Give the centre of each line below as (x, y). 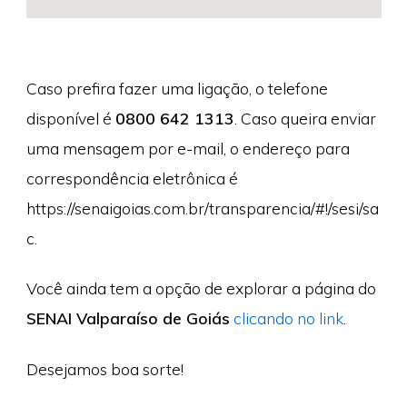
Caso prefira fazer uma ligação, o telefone (177, 88)
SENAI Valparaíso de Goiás (128, 318)
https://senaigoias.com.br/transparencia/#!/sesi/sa (202, 208)
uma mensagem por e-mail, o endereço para (188, 148)
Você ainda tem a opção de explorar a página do (201, 288)
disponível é (70, 118)
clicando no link (288, 318)
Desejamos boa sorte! (104, 368)
